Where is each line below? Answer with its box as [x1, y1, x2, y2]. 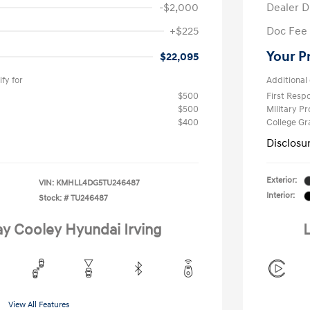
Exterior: [266, 175, 297, 185]
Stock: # [39, 193, 69, 203]
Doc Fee [266, 24, 307, 38]
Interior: [266, 190, 295, 201]
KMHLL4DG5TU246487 [56, 178, 140, 188]
